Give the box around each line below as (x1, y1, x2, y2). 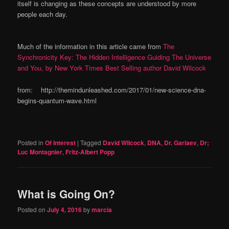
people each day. (17, 9, 68, 19)
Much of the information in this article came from (17, 41, 164, 52)
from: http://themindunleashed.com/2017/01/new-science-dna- (17, 84, 207, 95)
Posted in (17, 138, 44, 147)
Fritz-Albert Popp (65, 147, 115, 156)
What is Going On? (17, 186, 116, 202)
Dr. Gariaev (164, 138, 197, 147)
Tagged (80, 138, 102, 147)
